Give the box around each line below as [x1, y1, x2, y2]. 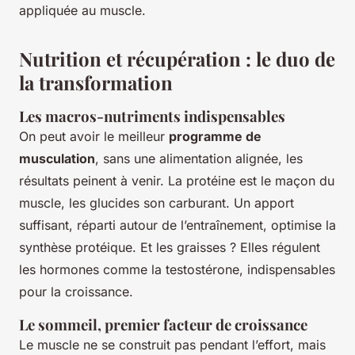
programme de [169, 128, 261, 144]
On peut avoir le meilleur [19, 128, 169, 144]
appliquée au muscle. [19, 2, 146, 18]
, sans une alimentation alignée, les [95, 150, 303, 166]
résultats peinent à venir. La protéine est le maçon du [19, 172, 334, 189]
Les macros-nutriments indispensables [19, 105, 285, 126]
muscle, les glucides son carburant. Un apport [19, 194, 294, 211]
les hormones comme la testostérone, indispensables [19, 261, 335, 277]
